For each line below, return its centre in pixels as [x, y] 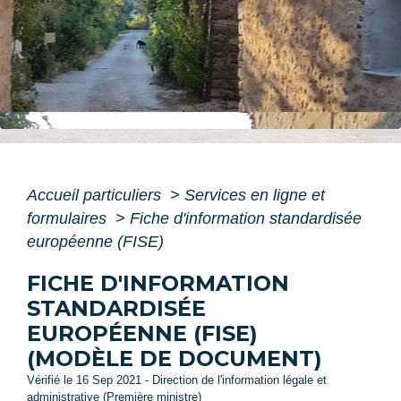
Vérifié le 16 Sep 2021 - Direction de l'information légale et [177, 380]
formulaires [69, 219]
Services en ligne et [255, 196]
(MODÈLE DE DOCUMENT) [175, 359]
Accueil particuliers [96, 196]
